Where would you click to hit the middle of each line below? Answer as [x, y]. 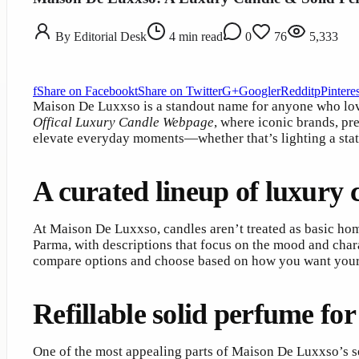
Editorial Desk [110, 37]
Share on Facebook [86, 91]
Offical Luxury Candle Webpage [123, 123]
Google [258, 91]
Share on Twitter [180, 91]
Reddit [297, 91]
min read [199, 37]
